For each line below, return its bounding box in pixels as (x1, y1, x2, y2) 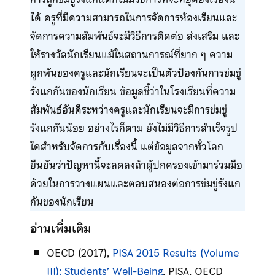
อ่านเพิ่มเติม (29, 219, 91, 238)
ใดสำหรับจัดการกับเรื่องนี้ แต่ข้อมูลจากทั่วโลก (29, 138, 223, 156)
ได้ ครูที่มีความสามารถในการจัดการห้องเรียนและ (29, 9, 237, 27)
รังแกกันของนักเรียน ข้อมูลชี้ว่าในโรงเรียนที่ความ (29, 83, 236, 101)
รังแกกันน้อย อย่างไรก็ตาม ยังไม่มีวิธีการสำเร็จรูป (29, 120, 238, 137)
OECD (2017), (46, 244, 112, 261)
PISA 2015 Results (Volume (112, 244, 239, 261)
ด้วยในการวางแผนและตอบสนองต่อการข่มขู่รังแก (29, 175, 241, 193)
